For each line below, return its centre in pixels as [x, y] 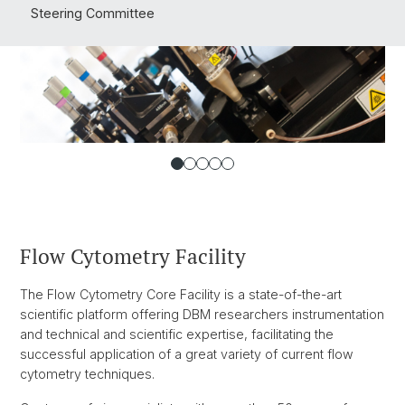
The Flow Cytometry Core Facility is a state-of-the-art [181, 295]
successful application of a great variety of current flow [187, 354]
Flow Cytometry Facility [133, 257]
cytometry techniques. [87, 374]
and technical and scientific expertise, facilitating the [177, 334]
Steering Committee [93, 13]
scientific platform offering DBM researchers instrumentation [202, 315]
